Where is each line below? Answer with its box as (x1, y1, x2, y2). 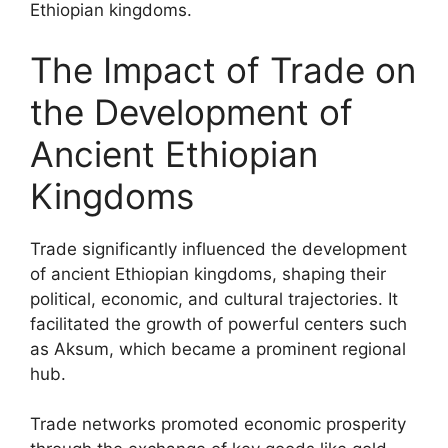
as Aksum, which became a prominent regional (30, 338, 406, 359)
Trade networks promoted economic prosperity (30, 414, 406, 434)
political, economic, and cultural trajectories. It (30, 288, 398, 309)
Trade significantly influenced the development (30, 238, 407, 259)
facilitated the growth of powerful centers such (30, 313, 407, 334)
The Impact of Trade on (30, 48, 416, 91)
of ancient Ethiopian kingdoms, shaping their (30, 263, 386, 284)
